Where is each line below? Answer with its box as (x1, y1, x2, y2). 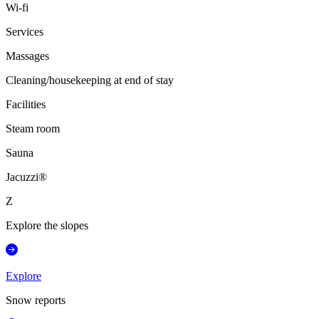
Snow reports (6, 294, 66, 307)
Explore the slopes (6, 219, 88, 232)
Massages (6, 50, 49, 63)
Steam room (6, 122, 60, 135)
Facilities (6, 98, 46, 111)
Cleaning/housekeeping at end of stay (6, 74, 174, 87)
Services (6, 26, 43, 38)
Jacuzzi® (6, 171, 47, 184)
